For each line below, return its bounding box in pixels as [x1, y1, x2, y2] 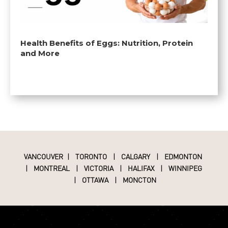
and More [20, 48, 60, 59]
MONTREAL [32, 163, 70, 173]
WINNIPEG [168, 163, 203, 173]
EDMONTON [164, 152, 202, 161]
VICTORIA [84, 163, 114, 173]
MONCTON [122, 175, 156, 185]
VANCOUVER [23, 152, 63, 161]
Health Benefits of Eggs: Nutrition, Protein [20, 38, 193, 48]
